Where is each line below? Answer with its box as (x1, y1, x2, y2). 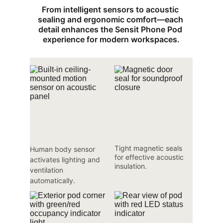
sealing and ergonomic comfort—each (37, 14, 185, 24)
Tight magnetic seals (114, 144, 184, 152)
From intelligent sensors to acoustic (42, 4, 181, 14)
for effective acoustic (114, 153, 186, 161)
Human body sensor (30, 145, 97, 153)
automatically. (30, 176, 75, 185)
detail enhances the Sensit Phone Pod (38, 24, 185, 34)
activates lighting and (30, 155, 102, 164)
